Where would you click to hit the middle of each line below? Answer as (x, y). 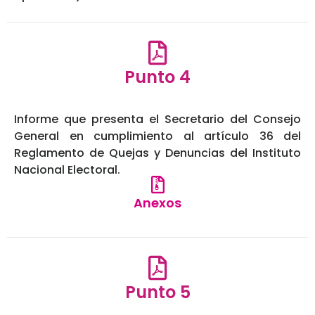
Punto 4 (157, 77)
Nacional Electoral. (67, 170)
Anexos (157, 203)
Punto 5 (157, 292)
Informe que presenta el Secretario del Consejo (157, 120)
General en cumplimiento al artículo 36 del (157, 136)
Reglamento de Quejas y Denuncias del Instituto (157, 153)
